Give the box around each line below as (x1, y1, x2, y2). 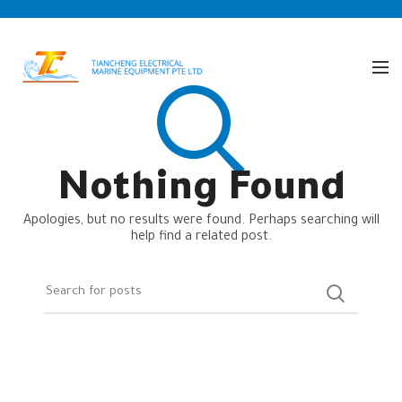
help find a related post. (130, 231, 272, 245)
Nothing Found (57, 170, 345, 214)
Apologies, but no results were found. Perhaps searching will (22, 214, 380, 229)
